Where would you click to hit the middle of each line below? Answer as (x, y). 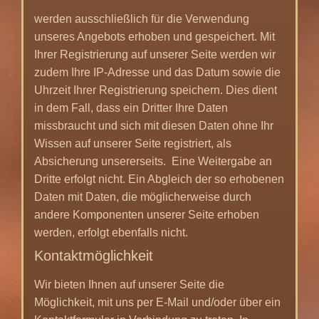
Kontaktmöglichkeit (94, 255)
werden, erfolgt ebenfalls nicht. (111, 232)
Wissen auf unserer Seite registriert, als (133, 143)
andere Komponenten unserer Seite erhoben (147, 214)
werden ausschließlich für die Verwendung (142, 19)
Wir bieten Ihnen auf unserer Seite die (129, 284)
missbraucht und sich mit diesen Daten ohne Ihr (154, 125)
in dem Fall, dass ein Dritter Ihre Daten (131, 108)
